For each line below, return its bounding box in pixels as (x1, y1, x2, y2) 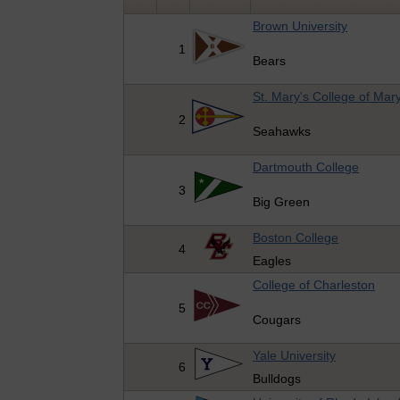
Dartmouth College (253, 160, 360, 175)
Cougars (253, 312, 302, 328)
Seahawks (253, 124, 312, 139)
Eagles (253, 254, 292, 269)
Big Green (253, 195, 311, 210)
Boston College (253, 230, 339, 246)
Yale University (253, 348, 337, 363)
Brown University (253, 19, 348, 34)
